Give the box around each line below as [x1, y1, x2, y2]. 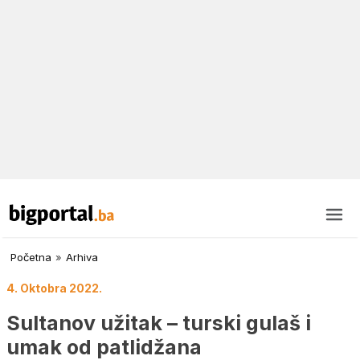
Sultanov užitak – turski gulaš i [6, 310, 311, 335]
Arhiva [66, 251, 98, 264]
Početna [10, 251, 51, 264]
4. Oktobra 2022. [6, 281, 102, 296]
